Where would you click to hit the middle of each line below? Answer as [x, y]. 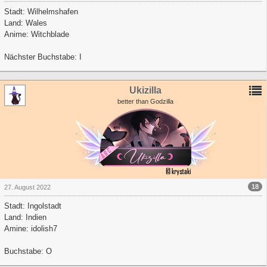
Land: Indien [25, 217]
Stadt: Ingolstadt [33, 206]
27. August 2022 [27, 187]
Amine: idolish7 [31, 228]
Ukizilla [145, 90]
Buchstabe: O [28, 251]
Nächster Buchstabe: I [43, 57]
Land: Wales [26, 23]
